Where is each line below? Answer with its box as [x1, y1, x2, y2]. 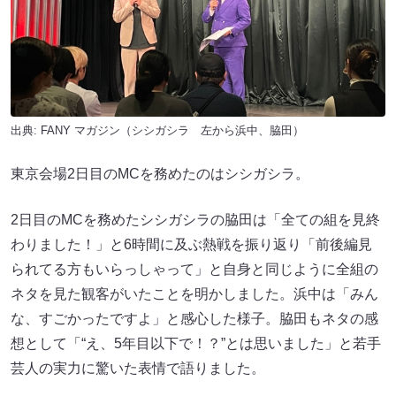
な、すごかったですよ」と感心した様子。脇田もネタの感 [11, 311, 378, 326]
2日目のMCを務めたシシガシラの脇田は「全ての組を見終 [11, 212, 380, 227]
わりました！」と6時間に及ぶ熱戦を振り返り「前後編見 [11, 237, 372, 252]
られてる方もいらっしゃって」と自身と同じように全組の [11, 262, 378, 277]
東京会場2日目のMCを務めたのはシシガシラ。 [11, 166, 309, 181]
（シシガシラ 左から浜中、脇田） [120, 124, 304, 137]
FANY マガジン [41, 124, 120, 137]
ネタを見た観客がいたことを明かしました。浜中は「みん [11, 286, 378, 301]
